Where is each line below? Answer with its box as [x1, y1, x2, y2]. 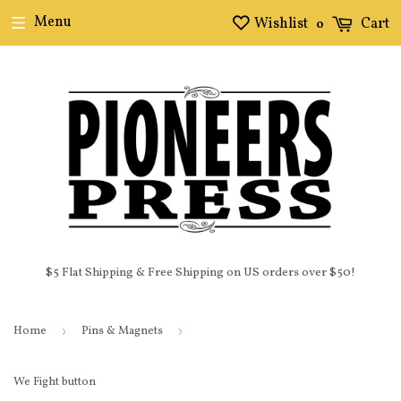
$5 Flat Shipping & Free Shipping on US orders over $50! [46, 264, 355, 282]
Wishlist [252, 14, 311, 34]
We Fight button [13, 374, 96, 391]
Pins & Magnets [81, 323, 163, 340]
